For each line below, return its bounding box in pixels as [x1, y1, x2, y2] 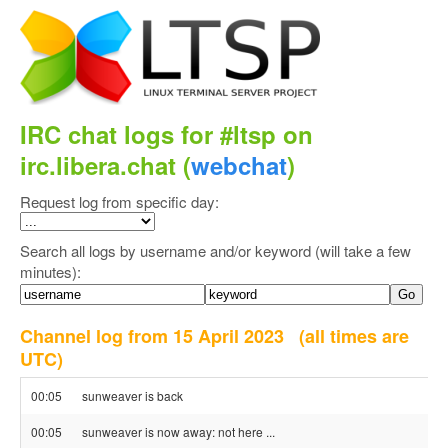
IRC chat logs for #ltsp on [20, 117, 313, 151]
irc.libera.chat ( [20, 148, 191, 182]
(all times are [299, 323, 409, 349]
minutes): [20, 261, 81, 282]
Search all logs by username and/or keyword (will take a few [20, 240, 411, 261]
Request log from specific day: [20, 191, 219, 212]
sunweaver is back [82, 387, 183, 404]
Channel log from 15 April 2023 [20, 323, 299, 349]
